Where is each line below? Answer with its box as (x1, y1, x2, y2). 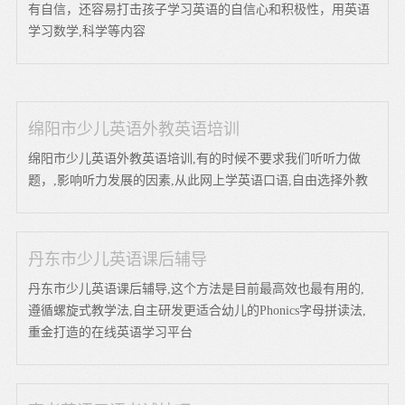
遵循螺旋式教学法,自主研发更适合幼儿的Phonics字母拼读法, (28, 303, 367, 317)
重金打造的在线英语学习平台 (28, 325, 193, 339)
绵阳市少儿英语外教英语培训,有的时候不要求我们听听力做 (28, 151, 362, 165)
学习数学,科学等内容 (28, 24, 146, 38)
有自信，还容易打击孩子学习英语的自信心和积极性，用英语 (28, 2, 371, 16)
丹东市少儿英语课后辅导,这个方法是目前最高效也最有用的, (28, 281, 365, 296)
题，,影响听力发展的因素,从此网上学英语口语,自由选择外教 (28, 173, 369, 187)
